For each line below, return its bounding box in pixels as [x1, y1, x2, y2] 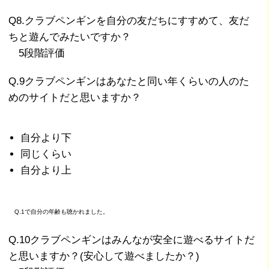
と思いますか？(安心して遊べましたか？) [8, 250, 200, 262]
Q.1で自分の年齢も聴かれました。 [8, 208, 109, 215]
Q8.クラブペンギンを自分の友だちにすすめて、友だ [8, 14, 250, 26]
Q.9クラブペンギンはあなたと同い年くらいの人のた [8, 75, 250, 87]
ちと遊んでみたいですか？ [8, 31, 131, 43]
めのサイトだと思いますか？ [8, 91, 142, 103]
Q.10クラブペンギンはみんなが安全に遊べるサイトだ [8, 234, 255, 246]
